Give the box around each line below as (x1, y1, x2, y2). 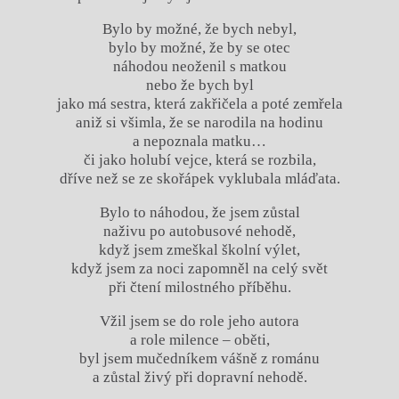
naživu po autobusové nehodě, (103, 222, 296, 240)
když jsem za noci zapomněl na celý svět (71, 259, 328, 277)
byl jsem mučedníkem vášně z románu (79, 349, 320, 367)
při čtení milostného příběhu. (108, 278, 291, 296)
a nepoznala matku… (133, 133, 266, 150)
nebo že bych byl (145, 77, 254, 94)
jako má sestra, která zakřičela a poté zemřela (56, 95, 343, 112)
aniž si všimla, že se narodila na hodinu (76, 114, 323, 131)
